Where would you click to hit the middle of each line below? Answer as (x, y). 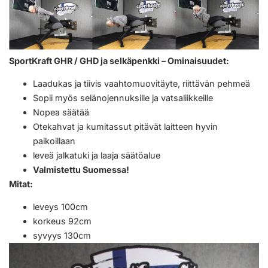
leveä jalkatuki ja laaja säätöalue (97, 156)
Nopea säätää (61, 112)
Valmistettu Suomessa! (81, 170)
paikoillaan (54, 141)
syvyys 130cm (62, 236)
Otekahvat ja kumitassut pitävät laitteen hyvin (125, 127)
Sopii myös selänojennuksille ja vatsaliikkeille (123, 98)
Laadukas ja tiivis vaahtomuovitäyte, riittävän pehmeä (141, 84)
